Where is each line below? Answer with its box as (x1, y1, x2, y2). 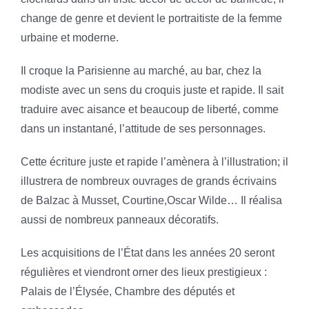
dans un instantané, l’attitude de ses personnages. (20, 123, 266, 135)
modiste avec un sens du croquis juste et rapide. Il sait (20, 84, 283, 97)
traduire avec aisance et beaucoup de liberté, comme (20, 103, 279, 116)
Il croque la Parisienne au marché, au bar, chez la (20, 65, 261, 77)
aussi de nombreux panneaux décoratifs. (20, 214, 219, 226)
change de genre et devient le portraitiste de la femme (20, 12, 282, 25)
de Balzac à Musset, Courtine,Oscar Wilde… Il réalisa (20, 195, 282, 207)
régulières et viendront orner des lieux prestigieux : (20, 266, 267, 279)
